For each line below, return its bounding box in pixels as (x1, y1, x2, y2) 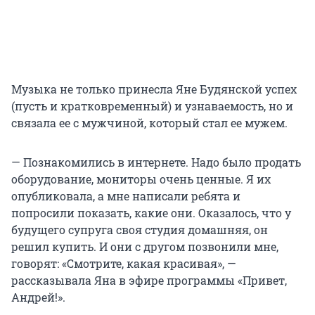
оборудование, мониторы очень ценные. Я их (11, 172, 271, 187)
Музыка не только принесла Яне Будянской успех (11, 82, 297, 97)
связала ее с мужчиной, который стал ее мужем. (11, 115, 288, 131)
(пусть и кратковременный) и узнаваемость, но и (11, 98, 293, 114)
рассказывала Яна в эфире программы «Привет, (11, 273, 287, 288)
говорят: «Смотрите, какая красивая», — (11, 256, 236, 271)
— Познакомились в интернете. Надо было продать (11, 155, 301, 170)
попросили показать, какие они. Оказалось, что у (11, 205, 291, 221)
